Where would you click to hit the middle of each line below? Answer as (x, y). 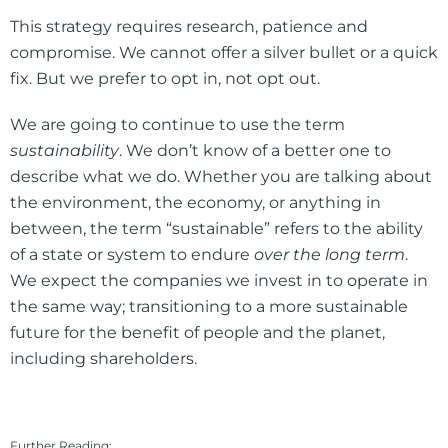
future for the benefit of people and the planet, (197, 333)
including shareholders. (103, 359)
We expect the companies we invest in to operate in (219, 281)
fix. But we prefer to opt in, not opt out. (165, 79)
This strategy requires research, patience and (189, 27)
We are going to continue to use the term (177, 125)
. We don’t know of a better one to (255, 151)
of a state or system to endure (132, 255)
